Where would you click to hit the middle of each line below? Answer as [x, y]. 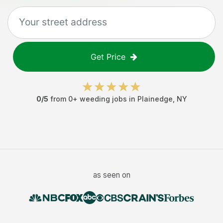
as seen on [111, 175]
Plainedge [155, 99]
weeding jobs [103, 99]
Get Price [108, 57]
